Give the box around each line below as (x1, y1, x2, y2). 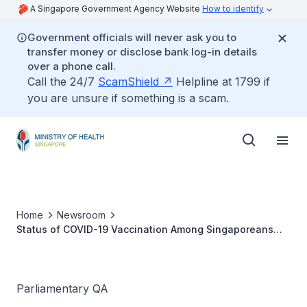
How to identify (202, 3, 264, 14)
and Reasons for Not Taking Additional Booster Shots (16, 238, 273, 249)
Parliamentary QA (16, 282, 108, 295)
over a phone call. (27, 60, 116, 73)
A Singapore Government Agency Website (30, 3, 202, 14)
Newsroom (57, 209, 106, 221)
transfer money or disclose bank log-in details (27, 45, 257, 58)
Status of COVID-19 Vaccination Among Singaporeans (16, 223, 273, 235)
